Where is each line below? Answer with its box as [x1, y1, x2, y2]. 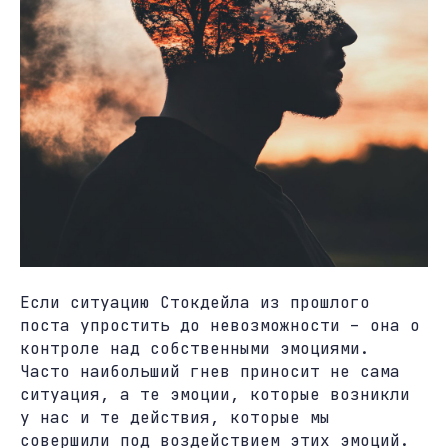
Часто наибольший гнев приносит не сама [20, 361, 400, 382]
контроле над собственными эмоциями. [20, 338, 370, 359]
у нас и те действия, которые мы [20, 407, 330, 428]
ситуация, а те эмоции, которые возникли [20, 384, 410, 405]
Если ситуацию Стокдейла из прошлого [20, 292, 370, 313]
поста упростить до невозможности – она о [20, 315, 420, 336]
